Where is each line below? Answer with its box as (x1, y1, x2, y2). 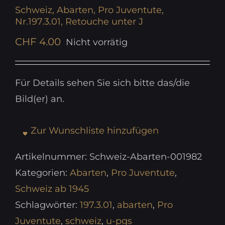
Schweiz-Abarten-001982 (89, 151, 202, 163)
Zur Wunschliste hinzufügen (31, 125, 159, 137)
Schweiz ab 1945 (15, 183, 89, 195)
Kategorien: (15, 167, 70, 179)
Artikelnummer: (15, 151, 89, 163)
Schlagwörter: (15, 199, 80, 211)
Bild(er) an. (15, 93, 64, 105)
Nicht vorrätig (66, 37, 128, 48)
